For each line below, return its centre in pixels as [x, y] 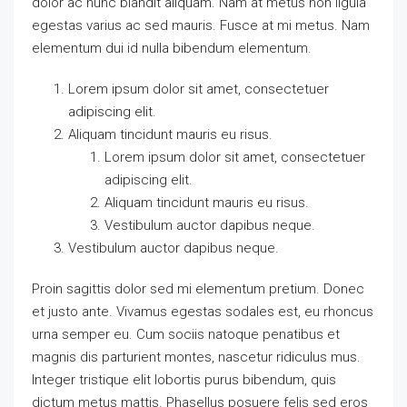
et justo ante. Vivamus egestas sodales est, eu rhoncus [203, 312]
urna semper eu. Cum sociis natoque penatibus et [186, 334]
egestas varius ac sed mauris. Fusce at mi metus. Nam [201, 25]
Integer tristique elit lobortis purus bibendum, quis [184, 380]
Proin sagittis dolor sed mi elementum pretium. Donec [198, 289]
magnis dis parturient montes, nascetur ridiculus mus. [196, 357]
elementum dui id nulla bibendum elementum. [172, 48]
